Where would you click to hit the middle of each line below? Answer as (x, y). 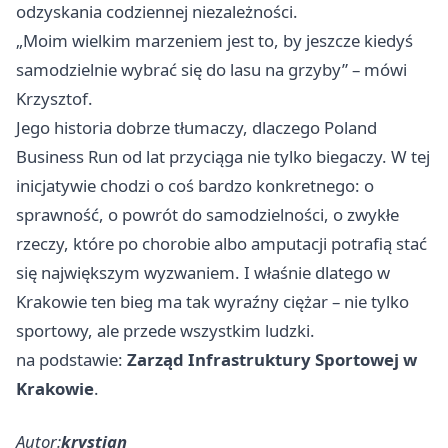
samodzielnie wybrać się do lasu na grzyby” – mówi (211, 69)
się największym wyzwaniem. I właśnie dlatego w (203, 272)
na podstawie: (71, 359)
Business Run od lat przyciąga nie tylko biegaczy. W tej (223, 156)
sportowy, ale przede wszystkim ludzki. (165, 330)
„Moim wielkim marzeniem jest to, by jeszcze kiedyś (214, 40)
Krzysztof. (54, 98)
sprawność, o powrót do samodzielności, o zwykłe (207, 214)
